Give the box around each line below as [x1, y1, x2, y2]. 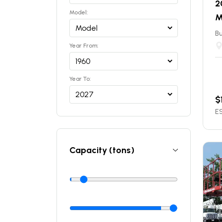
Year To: [69, 75, 91, 82]
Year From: [69, 42, 98, 49]
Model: [69, 9, 88, 16]
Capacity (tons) [69, 145, 134, 156]
